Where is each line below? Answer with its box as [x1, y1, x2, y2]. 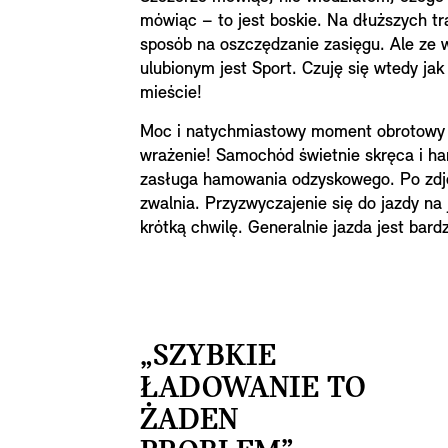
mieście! [140, 84, 202, 103]
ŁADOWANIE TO [140, 373, 366, 405]
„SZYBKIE [140, 341, 276, 373]
